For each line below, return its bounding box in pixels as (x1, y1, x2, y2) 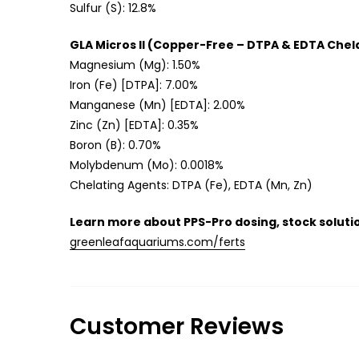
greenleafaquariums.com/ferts (69, 233, 245, 250)
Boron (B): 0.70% (69, 136, 161, 153)
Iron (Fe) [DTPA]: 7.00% (69, 76, 198, 93)
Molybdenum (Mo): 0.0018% (69, 156, 224, 173)
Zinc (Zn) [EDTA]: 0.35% (69, 116, 199, 133)
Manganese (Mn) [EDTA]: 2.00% (69, 96, 245, 113)
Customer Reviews (69, 310, 284, 342)
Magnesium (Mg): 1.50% (69, 56, 200, 73)
